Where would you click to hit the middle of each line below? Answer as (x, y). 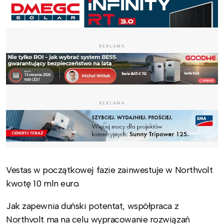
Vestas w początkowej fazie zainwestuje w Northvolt (109, 170)
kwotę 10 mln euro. (43, 183)
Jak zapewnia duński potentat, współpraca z (92, 206)
